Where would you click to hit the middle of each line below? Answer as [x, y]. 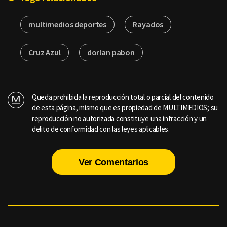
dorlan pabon [111, 52]
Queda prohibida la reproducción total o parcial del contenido [123, 97]
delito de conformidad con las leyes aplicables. [101, 129]
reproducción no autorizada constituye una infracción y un [119, 119]
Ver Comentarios [113, 162]
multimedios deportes [68, 25]
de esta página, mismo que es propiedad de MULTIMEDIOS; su [125, 108]
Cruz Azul [45, 52]
